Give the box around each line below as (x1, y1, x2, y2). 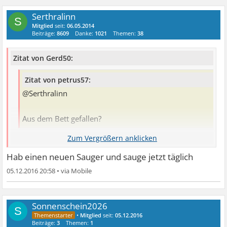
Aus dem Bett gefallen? (22, 113, 102, 125)
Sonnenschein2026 (32, 200, 108, 212)
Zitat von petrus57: (25, 75, 91, 85)
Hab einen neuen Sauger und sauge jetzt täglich (7, 151, 194, 163)
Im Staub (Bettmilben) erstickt (18, 133, 126, 144)
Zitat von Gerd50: (13, 53, 73, 63)
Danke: (75, 29, 95, 37)
